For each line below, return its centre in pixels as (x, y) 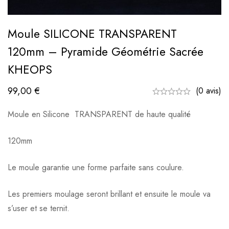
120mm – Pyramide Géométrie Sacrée (106, 52)
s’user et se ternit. (39, 209)
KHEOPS (30, 70)
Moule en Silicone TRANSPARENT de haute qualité (99, 114)
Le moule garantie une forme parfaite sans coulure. (96, 168)
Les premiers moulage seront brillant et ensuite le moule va (109, 194)
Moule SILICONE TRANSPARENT (92, 34)
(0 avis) (209, 91)
